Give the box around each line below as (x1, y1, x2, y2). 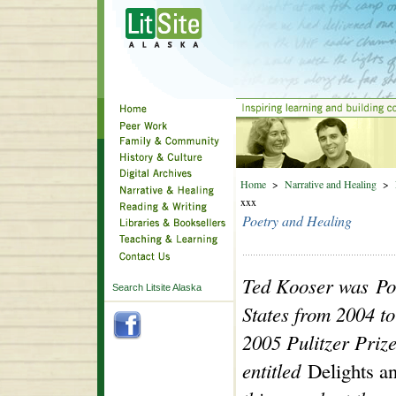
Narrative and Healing (284, 177, 377, 191)
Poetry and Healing (241, 211, 352, 230)
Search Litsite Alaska (111, 282, 202, 293)
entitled (241, 357, 308, 384)
